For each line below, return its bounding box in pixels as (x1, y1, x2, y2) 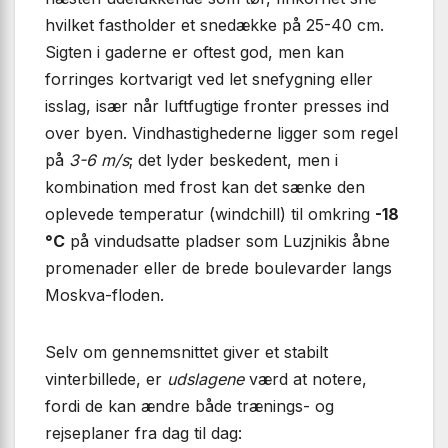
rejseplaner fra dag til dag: (45, 422, 242, 443)
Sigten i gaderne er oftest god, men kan (45, 41, 344, 62)
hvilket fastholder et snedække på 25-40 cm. (45, 14, 384, 35)
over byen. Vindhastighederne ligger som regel (45, 122, 398, 143)
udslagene (167, 368, 244, 389)
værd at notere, (244, 368, 367, 389)
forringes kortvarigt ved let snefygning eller (45, 68, 373, 89)
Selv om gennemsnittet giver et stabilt (45, 341, 328, 362)
